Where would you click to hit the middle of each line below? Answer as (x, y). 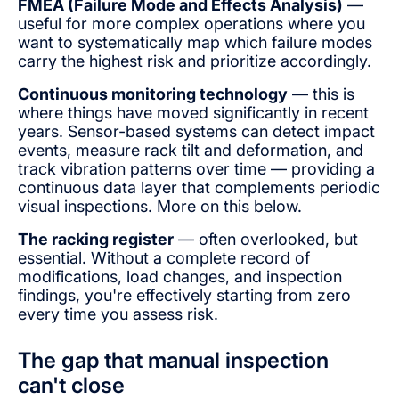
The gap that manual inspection (173, 361)
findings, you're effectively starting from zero (184, 296)
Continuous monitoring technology (153, 94)
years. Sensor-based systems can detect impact (196, 132)
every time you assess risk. (118, 314)
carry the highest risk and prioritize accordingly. (195, 61)
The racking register (96, 240)
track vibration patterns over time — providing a (196, 169)
